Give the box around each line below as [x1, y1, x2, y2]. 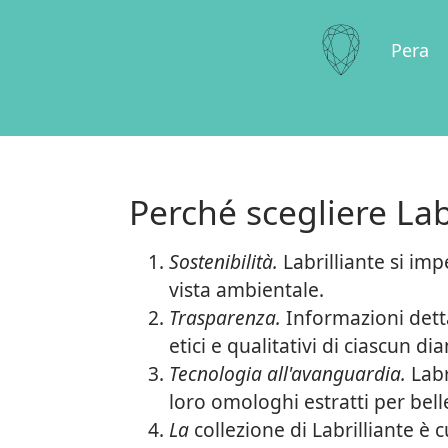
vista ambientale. [168, 276, 324, 303]
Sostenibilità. [168, 248, 278, 275]
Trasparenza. [168, 304, 281, 331]
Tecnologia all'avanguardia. [168, 360, 406, 387]
